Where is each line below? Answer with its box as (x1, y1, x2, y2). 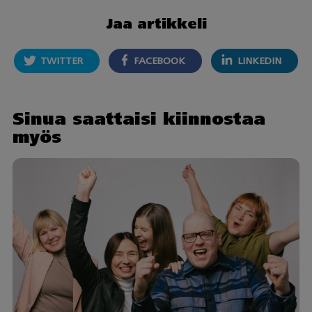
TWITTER (40, 54, 83, 67)
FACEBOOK (134, 54, 186, 67)
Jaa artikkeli (105, 15, 207, 32)
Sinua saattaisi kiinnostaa (12, 109, 265, 130)
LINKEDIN (237, 54, 281, 67)
